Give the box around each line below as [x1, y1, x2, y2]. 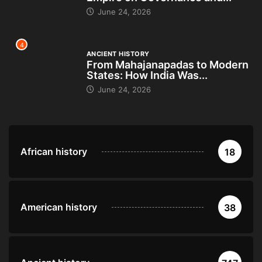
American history [20, 201, 97, 213]
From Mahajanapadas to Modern [86, 58, 249, 71]
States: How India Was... [86, 69, 208, 82]
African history [20, 146, 87, 158]
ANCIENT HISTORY [86, 50, 150, 58]
